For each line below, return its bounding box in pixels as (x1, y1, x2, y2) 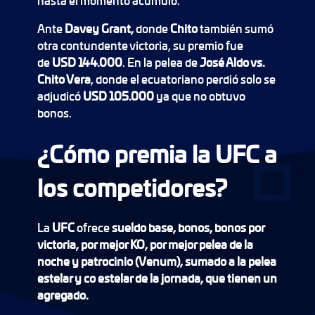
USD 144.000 (51, 53, 122, 70)
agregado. (37, 286, 89, 303)
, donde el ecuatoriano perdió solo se (90, 70, 276, 87)
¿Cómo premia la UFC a (37, 137, 277, 170)
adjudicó (37, 87, 83, 104)
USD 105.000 (82, 87, 154, 104)
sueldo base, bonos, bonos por (111, 219, 264, 236)
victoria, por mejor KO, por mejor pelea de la (37, 236, 253, 252)
